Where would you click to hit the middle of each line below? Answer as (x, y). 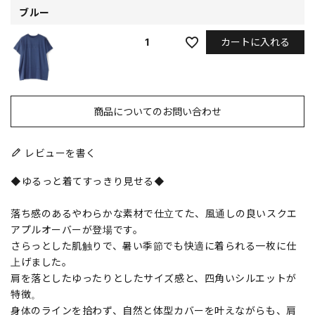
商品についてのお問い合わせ (157, 111)
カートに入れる (255, 41)
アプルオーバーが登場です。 (77, 229)
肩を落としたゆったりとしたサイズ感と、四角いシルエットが (154, 278)
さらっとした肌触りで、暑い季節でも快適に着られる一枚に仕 (154, 245)
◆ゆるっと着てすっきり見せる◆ (88, 181)
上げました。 (41, 262)
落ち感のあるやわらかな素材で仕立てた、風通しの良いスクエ (154, 213)
